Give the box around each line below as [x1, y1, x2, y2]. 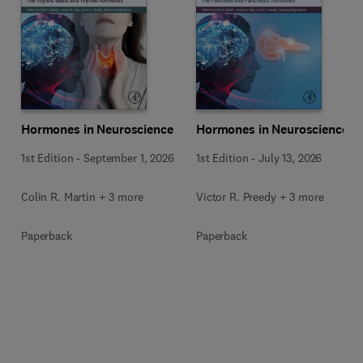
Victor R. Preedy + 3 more [196, 189, 324, 204]
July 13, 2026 [258, 150, 322, 165]
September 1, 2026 [83, 150, 174, 165]
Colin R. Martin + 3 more [21, 189, 143, 204]
